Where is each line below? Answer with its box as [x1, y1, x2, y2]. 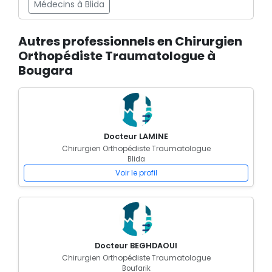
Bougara [18, 62, 73, 79]
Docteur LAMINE [104, 131, 168, 141]
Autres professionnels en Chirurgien [18, 33, 242, 50]
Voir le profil [115, 168, 157, 178]
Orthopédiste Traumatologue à [18, 47, 216, 64]
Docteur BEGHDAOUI [95, 240, 177, 251]
